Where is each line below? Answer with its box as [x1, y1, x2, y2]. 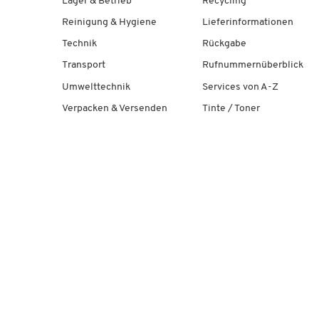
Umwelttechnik [62, 81, 130, 93]
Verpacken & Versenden [62, 103, 167, 114]
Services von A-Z [202, 81, 278, 93]
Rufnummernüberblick [202, 60, 303, 71]
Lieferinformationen [202, 17, 293, 28]
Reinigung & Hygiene [62, 17, 157, 28]
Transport [62, 60, 105, 71]
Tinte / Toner [202, 103, 260, 114]
